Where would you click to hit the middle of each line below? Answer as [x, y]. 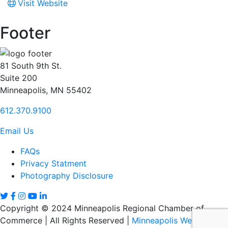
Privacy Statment [53, 164]
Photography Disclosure [67, 176]
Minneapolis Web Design [179, 221]
